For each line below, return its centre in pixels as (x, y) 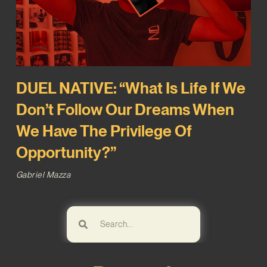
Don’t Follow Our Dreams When (125, 110)
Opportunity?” (66, 153)
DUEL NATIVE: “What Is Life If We (131, 88)
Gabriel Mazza (43, 175)
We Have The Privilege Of (104, 131)
